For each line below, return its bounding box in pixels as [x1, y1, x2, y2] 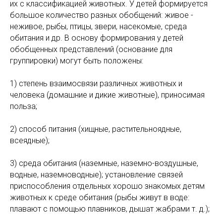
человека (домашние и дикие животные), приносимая [10, 90, 205, 100]
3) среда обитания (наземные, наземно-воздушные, [10, 159, 198, 168]
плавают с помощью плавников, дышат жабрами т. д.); [10, 204, 210, 214]
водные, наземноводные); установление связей [10, 170, 183, 179]
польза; [10, 102, 37, 111]
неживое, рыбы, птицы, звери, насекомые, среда [10, 22, 187, 31]
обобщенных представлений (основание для [10, 45, 172, 54]
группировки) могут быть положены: [10, 56, 143, 65]
